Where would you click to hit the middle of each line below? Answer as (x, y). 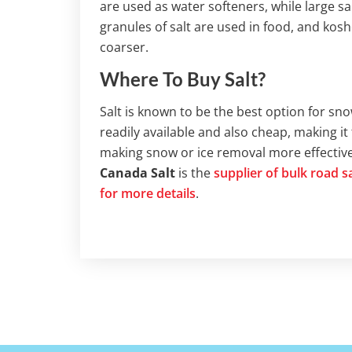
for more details (148, 194)
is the (194, 173)
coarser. (124, 48)
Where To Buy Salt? (183, 79)
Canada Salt (137, 173)
